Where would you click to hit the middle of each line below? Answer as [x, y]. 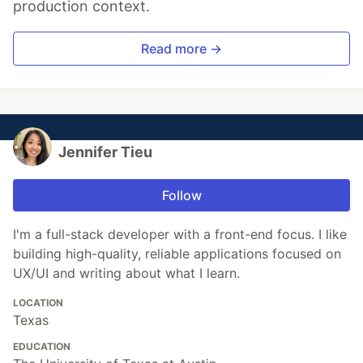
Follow [181, 196]
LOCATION [38, 303]
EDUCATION [42, 347]
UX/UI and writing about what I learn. [126, 273]
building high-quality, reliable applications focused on [177, 254]
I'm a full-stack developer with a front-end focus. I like [180, 235]
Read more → [181, 49]
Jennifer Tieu [105, 152]
